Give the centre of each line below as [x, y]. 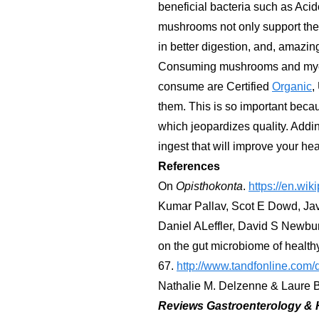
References [189, 167]
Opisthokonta [209, 187]
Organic [292, 87]
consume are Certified [215, 87]
